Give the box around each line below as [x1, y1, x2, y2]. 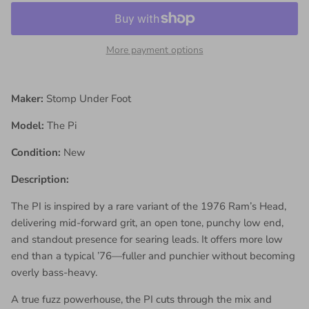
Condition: [11, 145, 63, 159]
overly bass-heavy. [11, 265, 97, 279]
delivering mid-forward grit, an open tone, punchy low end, [11, 215, 283, 230]
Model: [11, 118, 44, 132]
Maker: [11, 91, 46, 106]
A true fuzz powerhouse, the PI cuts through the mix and [11, 292, 272, 306]
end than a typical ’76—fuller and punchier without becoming [11, 248, 295, 263]
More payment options [106, 43, 203, 57]
